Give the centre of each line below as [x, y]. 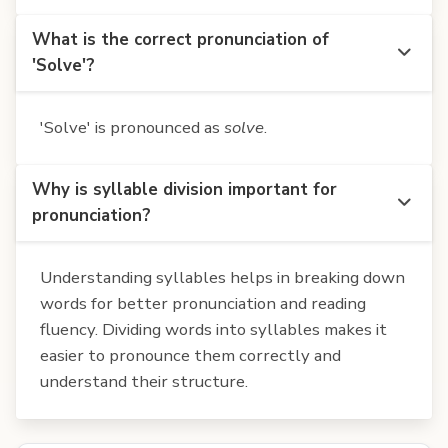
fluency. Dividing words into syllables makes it [213, 329]
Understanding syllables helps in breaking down [222, 277]
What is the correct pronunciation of [180, 39]
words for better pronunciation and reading [203, 303]
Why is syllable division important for [184, 189]
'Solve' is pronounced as [132, 127]
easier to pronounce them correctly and [190, 355]
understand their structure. [144, 381]
